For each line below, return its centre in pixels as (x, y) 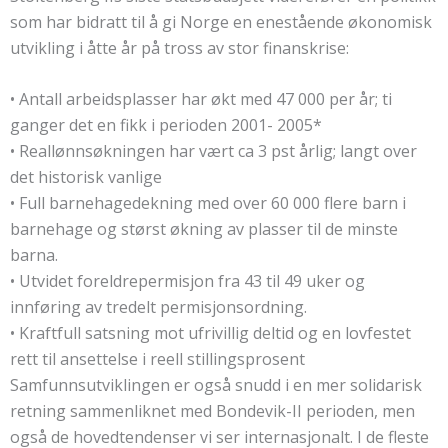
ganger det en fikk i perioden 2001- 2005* (166, 125)
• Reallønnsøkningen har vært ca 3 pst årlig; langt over (213, 151)
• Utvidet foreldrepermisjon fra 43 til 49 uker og (187, 281)
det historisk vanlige (86, 177)
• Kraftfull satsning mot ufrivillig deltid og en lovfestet (210, 333)
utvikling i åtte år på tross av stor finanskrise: (179, 47)
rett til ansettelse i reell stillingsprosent (157, 359)
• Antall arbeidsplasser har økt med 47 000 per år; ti (201, 99)
